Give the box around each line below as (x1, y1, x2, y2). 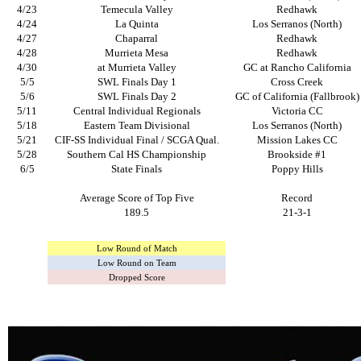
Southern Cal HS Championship (67, 148, 206, 161)
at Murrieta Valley (97, 61, 176, 74)
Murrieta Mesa (105, 47, 168, 60)
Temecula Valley (100, 3, 173, 16)
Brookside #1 (268, 148, 326, 161)
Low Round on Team (97, 259, 176, 268)
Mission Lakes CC (256, 134, 338, 147)
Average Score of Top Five (79, 192, 194, 205)
